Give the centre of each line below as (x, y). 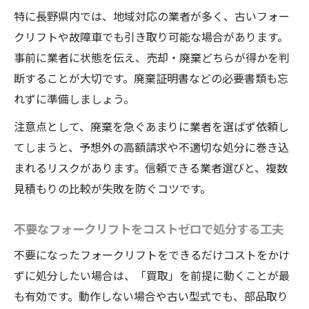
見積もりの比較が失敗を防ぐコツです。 (112, 189)
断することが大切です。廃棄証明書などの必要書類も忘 (151, 78)
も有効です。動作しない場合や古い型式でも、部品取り (151, 296)
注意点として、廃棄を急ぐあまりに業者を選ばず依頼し (151, 127)
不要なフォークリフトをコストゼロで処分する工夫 (149, 229)
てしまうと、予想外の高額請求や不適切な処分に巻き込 (151, 147)
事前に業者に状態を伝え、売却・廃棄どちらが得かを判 (152, 58)
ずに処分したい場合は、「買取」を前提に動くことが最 (152, 276)
